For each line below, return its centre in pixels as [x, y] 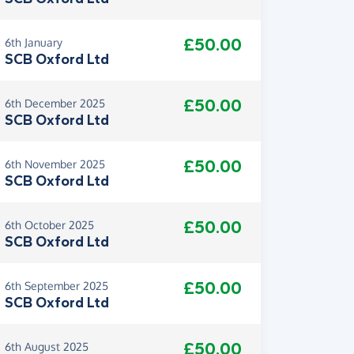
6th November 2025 [55, 164]
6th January [34, 43]
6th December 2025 [55, 104]
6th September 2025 [56, 286]
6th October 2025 [49, 225]
